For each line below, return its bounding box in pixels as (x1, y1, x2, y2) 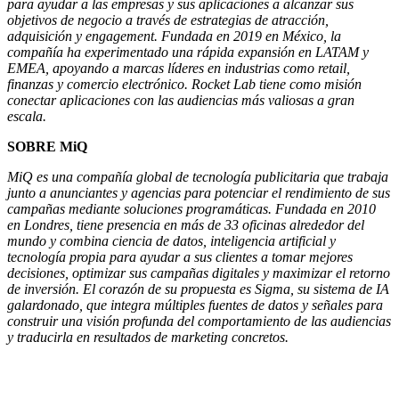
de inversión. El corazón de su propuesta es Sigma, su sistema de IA (7, 281, 389, 297)
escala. (7, 109, 50, 125)
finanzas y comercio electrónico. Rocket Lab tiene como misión (7, 77, 362, 93)
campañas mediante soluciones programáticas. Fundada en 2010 (7, 201, 376, 217)
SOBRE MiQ (7, 139, 87, 155)
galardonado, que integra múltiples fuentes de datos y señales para (7, 297, 383, 313)
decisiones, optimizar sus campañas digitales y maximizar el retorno (7, 265, 390, 281)
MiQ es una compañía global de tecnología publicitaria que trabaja (7, 169, 388, 185)
